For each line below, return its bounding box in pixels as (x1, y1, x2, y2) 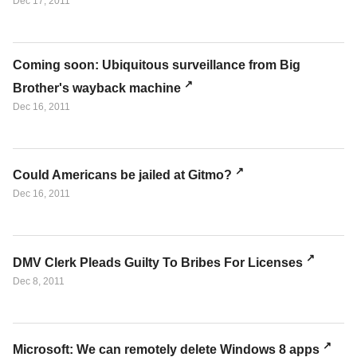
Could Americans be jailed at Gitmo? (13, 168, 232, 182)
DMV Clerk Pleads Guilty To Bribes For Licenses (13, 255, 303, 269)
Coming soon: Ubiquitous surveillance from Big (13, 57, 300, 72)
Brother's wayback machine (13, 80, 181, 95)
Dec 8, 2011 (13, 275, 65, 287)
